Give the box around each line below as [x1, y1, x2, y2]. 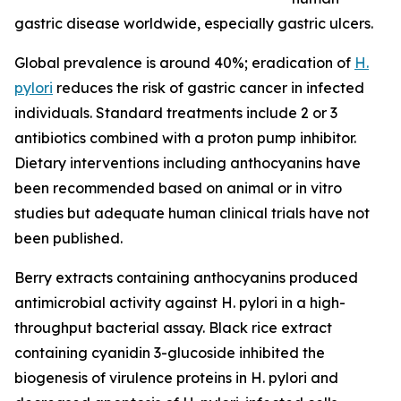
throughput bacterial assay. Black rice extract [14, 319, 332, 337]
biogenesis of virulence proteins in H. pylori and [14, 369, 338, 388]
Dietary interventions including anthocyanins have [14, 154, 361, 173]
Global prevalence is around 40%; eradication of [14, 54, 354, 73]
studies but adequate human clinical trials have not [14, 204, 370, 223]
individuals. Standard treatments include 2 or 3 [14, 104, 337, 123]
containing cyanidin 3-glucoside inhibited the [14, 344, 325, 363]
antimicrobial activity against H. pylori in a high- [14, 294, 346, 312]
